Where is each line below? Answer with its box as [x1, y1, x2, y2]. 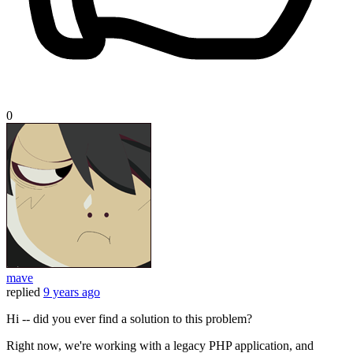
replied [6, 285, 40, 299]
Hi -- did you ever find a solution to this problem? [6, 312, 252, 326]
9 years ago [43, 285, 100, 299]
